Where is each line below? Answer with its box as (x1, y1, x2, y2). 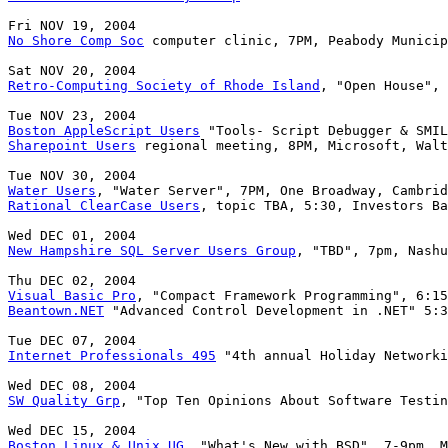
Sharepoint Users (8, 138, 136, 154)
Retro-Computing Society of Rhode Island (8, 78, 320, 94)
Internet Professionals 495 (8, 348, 216, 364)
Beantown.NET (8, 303, 104, 319)
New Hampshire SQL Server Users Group (8, 243, 296, 259)
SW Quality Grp (8, 393, 120, 409)
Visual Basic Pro (8, 288, 136, 304)
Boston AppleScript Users (8, 123, 200, 139)
